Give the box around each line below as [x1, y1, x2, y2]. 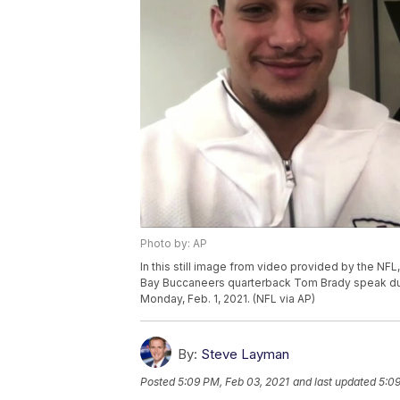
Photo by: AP [140, 237, 207, 251]
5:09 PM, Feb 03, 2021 [178, 375, 289, 389]
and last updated [293, 375, 376, 389]
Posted [140, 375, 178, 389]
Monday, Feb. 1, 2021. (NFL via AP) [140, 292, 315, 306]
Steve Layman [201, 346, 289, 363]
